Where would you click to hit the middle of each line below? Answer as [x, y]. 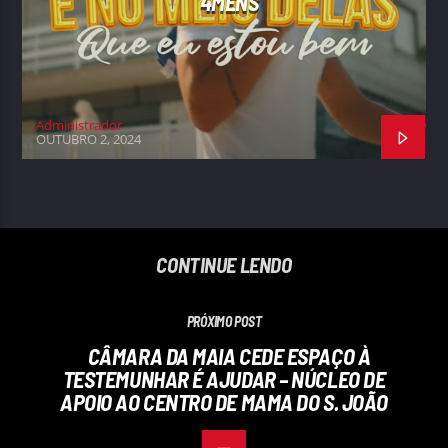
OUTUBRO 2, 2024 [89, 138]
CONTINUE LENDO [224, 264]
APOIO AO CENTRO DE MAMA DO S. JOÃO [224, 402]
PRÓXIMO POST [224, 322]
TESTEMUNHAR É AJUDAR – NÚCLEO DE [224, 379]
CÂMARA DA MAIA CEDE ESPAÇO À [229, 356]
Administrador [79, 125]
